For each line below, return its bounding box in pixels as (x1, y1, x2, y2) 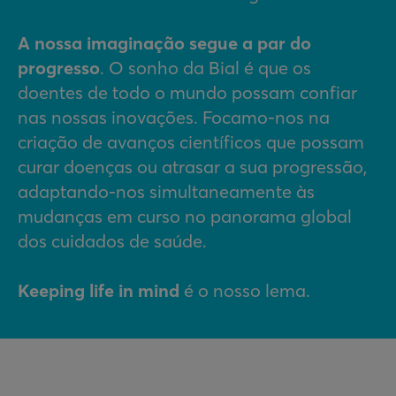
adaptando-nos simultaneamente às (18, 180, 315, 202)
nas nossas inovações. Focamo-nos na (18, 106, 330, 128)
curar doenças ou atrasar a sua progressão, (18, 156, 367, 178)
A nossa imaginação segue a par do (18, 32, 311, 54)
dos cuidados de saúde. (18, 230, 207, 252)
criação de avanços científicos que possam (18, 131, 364, 153)
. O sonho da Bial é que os (100, 57, 311, 79)
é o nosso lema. (184, 279, 310, 301)
